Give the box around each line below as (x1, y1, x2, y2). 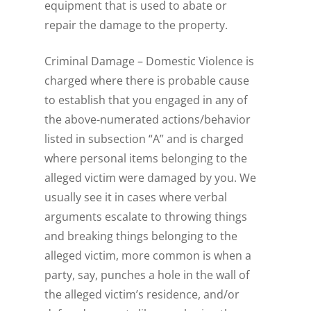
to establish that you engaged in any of (44, 92, 248, 108)
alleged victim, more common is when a (44, 248, 252, 264)
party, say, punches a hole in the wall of (44, 267, 250, 283)
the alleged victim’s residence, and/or (44, 287, 240, 303)
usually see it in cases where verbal (44, 190, 228, 205)
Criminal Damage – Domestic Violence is (44, 53, 255, 69)
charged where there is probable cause (44, 73, 250, 89)
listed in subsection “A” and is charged (44, 131, 244, 147)
